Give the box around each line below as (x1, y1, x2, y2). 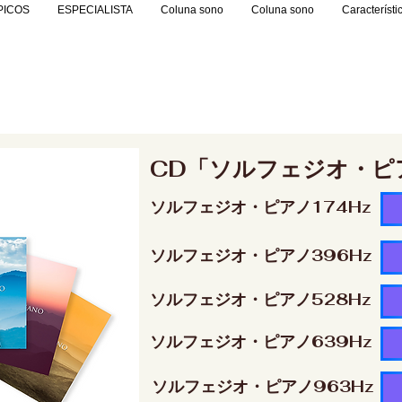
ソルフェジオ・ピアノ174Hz (150, 197, 371, 217)
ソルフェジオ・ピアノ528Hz (150, 289, 371, 310)
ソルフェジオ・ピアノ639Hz (150, 331, 372, 352)
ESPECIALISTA (57, 4, 133, 16)
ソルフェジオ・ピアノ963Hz (152, 376, 374, 397)
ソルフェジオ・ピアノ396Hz (150, 245, 372, 266)
